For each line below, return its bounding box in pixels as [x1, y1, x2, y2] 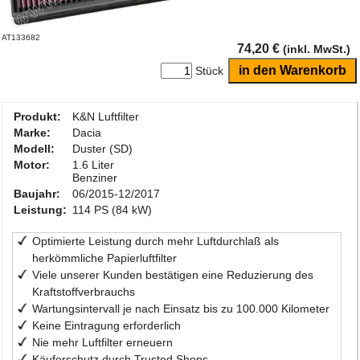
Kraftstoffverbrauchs [32, 285, 136, 299]
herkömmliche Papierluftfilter [32, 252, 178, 265]
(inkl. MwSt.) [280, 43, 350, 56]
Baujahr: [14, 187, 60, 201]
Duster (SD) [72, 142, 133, 156]
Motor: [14, 158, 50, 172]
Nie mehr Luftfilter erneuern [32, 336, 174, 350]
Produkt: [14, 110, 61, 124]
